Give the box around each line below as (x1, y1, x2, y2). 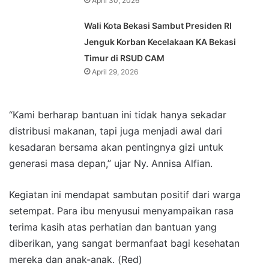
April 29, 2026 (92, 67, 139, 76)
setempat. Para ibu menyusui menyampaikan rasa (9, 204, 234, 217)
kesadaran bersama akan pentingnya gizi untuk (9, 141, 223, 153)
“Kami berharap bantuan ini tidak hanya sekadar (9, 108, 226, 121)
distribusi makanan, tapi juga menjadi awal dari (9, 124, 222, 137)
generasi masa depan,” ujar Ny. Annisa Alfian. (9, 157, 213, 169)
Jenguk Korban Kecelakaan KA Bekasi (84, 36, 237, 47)
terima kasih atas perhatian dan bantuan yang (9, 220, 217, 233)
